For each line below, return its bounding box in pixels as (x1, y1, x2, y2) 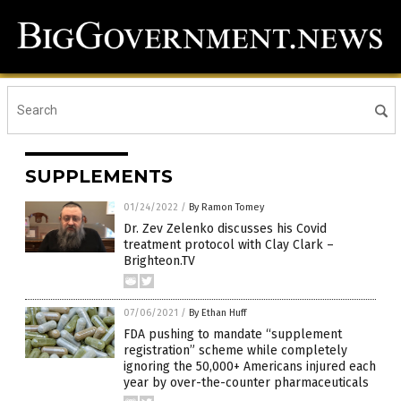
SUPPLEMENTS (25, 166, 173, 188)
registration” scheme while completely (124, 343, 347, 359)
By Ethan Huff (189, 307, 246, 320)
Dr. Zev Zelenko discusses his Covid (124, 221, 327, 237)
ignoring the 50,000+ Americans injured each (124, 359, 376, 375)
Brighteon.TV (124, 253, 195, 269)
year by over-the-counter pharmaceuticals (124, 375, 369, 391)
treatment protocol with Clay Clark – (124, 237, 334, 253)
